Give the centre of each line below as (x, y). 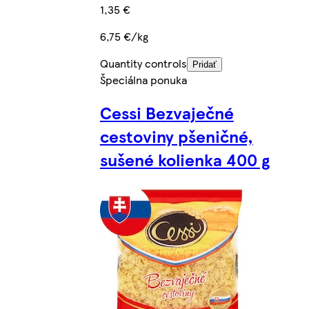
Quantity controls (143, 63)
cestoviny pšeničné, (176, 136)
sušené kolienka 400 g (185, 160)
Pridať (204, 64)
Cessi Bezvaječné (167, 113)
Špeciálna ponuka (143, 79)
